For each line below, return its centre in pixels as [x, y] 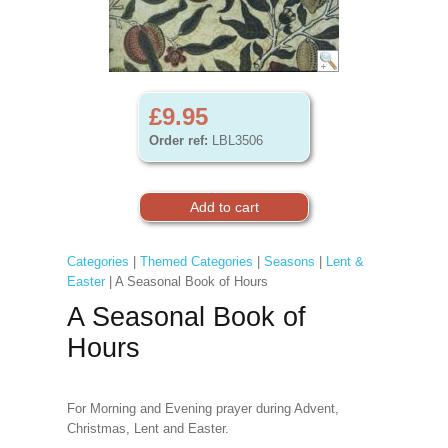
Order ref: [178, 140]
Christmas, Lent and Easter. [149, 428]
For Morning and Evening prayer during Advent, [202, 408]
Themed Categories [196, 261]
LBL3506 [235, 140]
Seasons [289, 261]
